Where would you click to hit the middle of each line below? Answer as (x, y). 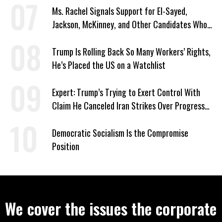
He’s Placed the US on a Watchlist (109, 65)
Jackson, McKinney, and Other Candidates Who (130, 25)
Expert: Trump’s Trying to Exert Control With (126, 92)
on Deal (64, 119)
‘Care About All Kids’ (86, 38)
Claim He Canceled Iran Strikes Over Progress (128, 106)
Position (66, 146)
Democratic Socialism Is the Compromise (120, 133)
